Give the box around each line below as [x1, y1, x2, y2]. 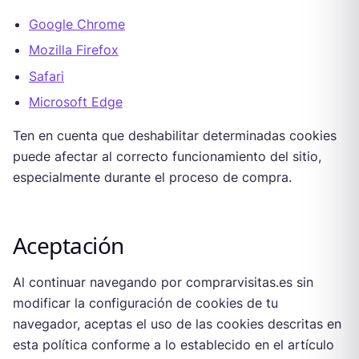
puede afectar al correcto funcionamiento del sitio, [13, 147, 321, 164]
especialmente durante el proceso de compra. [13, 168, 292, 185]
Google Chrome [29, 15, 125, 32]
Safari [29, 67, 64, 84]
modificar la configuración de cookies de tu [13, 294, 278, 311]
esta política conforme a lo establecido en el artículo [13, 336, 334, 353]
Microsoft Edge [29, 93, 123, 110]
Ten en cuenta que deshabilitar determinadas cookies [13, 127, 337, 143]
